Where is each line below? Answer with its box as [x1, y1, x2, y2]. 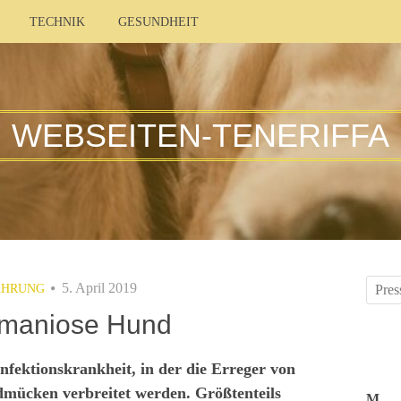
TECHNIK [30, 15, 85, 29]
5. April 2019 [61, 280, 137, 295]
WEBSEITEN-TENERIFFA [12, 116, 389, 154]
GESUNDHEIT [118, 15, 199, 29]
